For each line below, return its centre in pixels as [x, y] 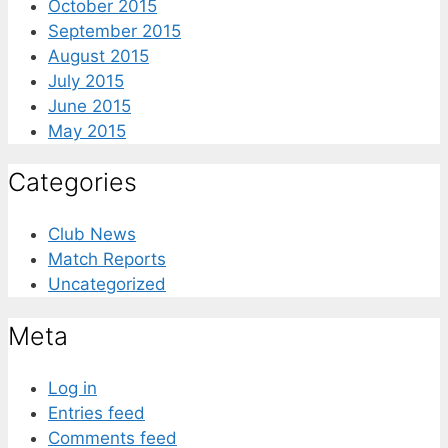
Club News [92, 234]
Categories [72, 182]
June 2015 [89, 105]
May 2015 [87, 130]
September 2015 [114, 30]
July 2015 [86, 80]
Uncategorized [107, 284]
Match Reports [107, 259]
